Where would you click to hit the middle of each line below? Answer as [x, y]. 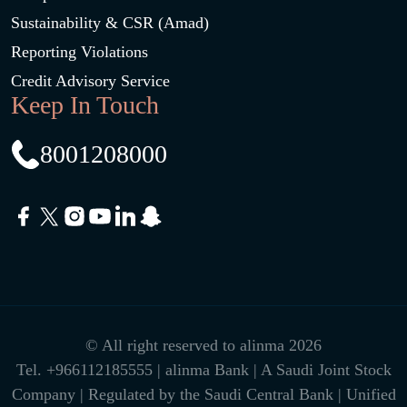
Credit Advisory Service [90, 81]
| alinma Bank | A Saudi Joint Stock [274, 370]
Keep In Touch [85, 105]
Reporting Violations [79, 52]
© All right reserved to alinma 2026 [203, 345]
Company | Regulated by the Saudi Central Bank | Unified [203, 394]
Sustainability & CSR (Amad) [110, 23]
